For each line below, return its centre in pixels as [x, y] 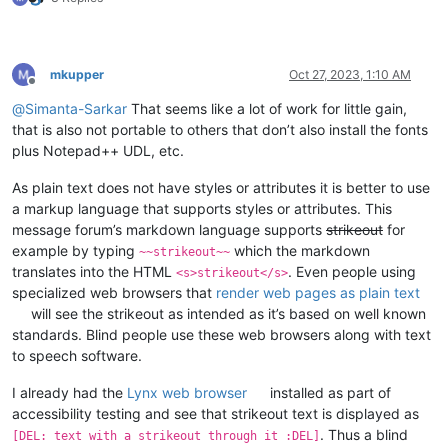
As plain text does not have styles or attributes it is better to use [221, 187]
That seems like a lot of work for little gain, [267, 108]
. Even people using [352, 271]
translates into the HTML [94, 271]
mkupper [77, 74]
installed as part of [329, 392]
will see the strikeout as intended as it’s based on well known [227, 313]
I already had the [69, 392]
